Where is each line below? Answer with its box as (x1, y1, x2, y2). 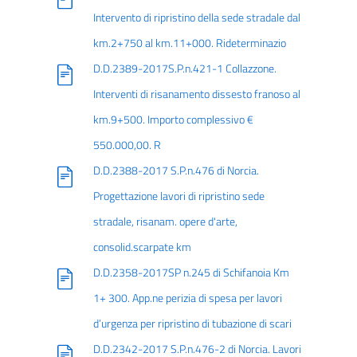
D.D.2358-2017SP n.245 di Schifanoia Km (92, 264, 289, 281)
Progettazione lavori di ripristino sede (92, 187, 265, 205)
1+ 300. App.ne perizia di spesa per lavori (92, 289, 282, 307)
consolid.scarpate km (92, 238, 191, 256)
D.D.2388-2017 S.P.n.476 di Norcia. (92, 162, 259, 179)
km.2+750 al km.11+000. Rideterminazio (92, 34, 286, 52)
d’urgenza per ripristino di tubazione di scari (92, 315, 292, 332)
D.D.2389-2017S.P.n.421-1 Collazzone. (92, 60, 277, 77)
